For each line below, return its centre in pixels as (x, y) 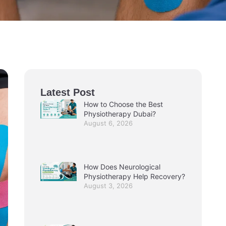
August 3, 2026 (108, 185)
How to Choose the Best (123, 104)
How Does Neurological (122, 166)
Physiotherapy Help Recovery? (134, 176)
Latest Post (68, 93)
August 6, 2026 (108, 123)
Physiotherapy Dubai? (120, 114)
